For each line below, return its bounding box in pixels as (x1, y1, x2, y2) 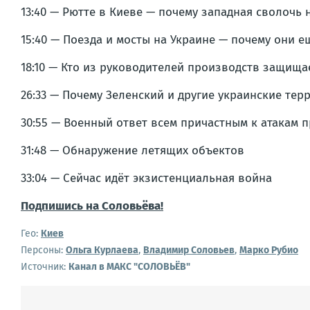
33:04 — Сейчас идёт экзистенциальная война (21, 170, 272, 185)
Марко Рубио (239, 244, 298, 256)
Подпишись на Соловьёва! (21, 198, 163, 213)
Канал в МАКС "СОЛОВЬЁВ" (69, 260, 190, 273)
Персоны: (21, 244, 63, 256)
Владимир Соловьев (143, 244, 235, 256)
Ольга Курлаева (66, 244, 138, 256)
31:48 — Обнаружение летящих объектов (21, 143, 244, 158)
